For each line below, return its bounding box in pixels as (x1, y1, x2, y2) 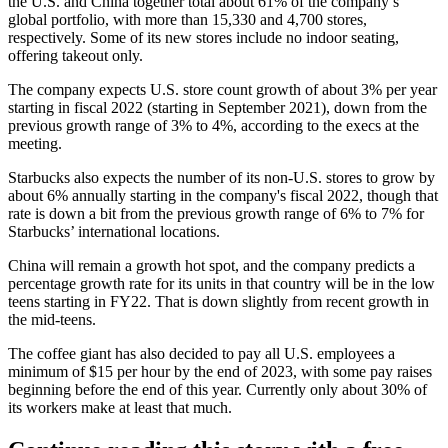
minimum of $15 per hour (8, 363, 170, 381)
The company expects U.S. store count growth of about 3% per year (8, 81, 437, 99)
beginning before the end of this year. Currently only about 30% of (8, 381, 427, 399)
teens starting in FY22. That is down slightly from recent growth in (8, 293, 429, 311)
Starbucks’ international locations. (8, 223, 220, 241)
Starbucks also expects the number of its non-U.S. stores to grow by (8, 169, 435, 187)
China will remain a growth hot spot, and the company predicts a (8, 257, 415, 275)
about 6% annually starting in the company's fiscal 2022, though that (8, 187, 438, 205)
